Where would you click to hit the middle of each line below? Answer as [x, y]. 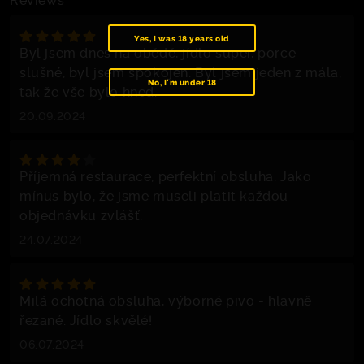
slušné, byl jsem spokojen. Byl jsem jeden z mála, [181, 71]
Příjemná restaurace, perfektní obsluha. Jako [166, 176]
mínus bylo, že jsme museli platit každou [154, 195]
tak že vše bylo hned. [89, 91]
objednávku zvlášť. [81, 215]
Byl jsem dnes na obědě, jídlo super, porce [158, 52]
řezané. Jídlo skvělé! [86, 319]
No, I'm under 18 [182, 82]
